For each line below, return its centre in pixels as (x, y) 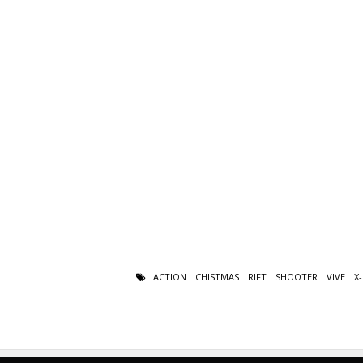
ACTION (170, 277)
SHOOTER (297, 277)
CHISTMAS (217, 277)
